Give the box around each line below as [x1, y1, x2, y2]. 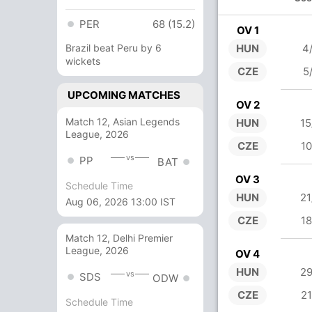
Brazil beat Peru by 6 [65, 42, 162, 54]
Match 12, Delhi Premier [65, 232, 173, 244]
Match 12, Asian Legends [65, 116, 180, 127]
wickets [65, 55, 100, 67]
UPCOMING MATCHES [68, 88, 180, 102]
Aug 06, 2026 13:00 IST [65, 196, 175, 208]
